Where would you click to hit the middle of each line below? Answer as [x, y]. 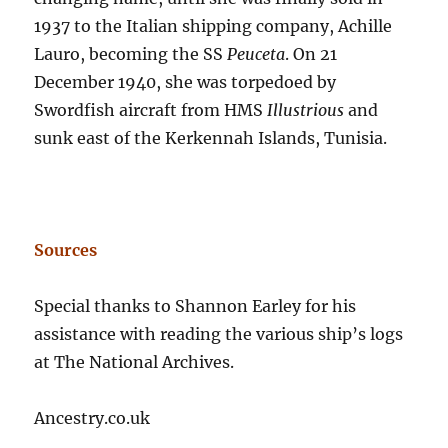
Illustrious [306, 110]
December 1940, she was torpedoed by [185, 82]
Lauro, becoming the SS [131, 54]
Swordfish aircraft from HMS [151, 110]
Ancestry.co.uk [92, 418]
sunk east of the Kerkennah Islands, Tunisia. [211, 138]
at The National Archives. [134, 362]
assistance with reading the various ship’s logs [219, 334]
